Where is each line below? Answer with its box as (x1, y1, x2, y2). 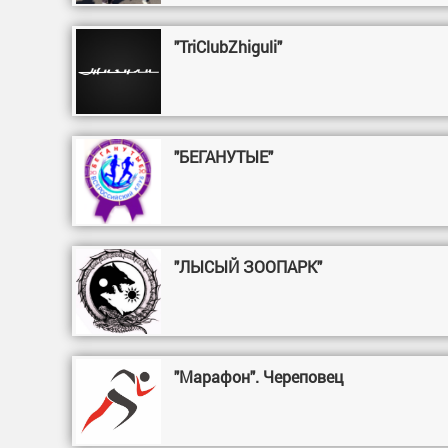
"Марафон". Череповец (174, 366, 345, 387)
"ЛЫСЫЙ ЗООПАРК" (174, 256, 323, 277)
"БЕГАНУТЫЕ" (174, 146, 274, 167)
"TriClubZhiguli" (174, 36, 283, 57)
